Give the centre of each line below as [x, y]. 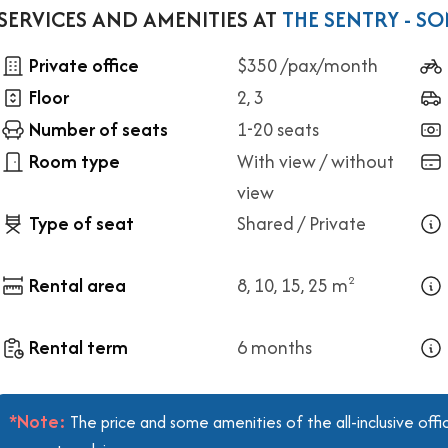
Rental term [78, 347]
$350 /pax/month [307, 65]
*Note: [39, 421]
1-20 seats [278, 129]
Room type [74, 161]
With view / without [315, 161]
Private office [84, 65]
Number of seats [98, 129]
